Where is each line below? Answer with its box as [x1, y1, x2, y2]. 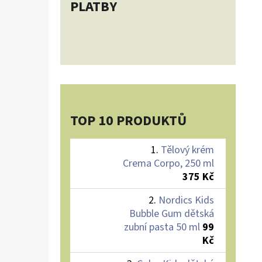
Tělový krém [161, 142, 214, 157]
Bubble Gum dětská [129, 206, 214, 221]
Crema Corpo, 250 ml [123, 156, 214, 171]
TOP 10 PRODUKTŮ [70, 110, 187, 131]
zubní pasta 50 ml [124, 219, 200, 235]
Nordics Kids [158, 192, 214, 208]
